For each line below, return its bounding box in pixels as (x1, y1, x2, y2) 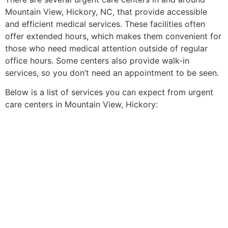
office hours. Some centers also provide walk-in (5, 55, 189, 66)
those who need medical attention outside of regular (5, 43, 208, 53)
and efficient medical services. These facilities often (5, 18, 205, 29)
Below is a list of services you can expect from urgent (5, 87, 213, 98)
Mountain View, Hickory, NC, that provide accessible (5, 6, 207, 17)
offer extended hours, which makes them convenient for (5, 31, 221, 41)
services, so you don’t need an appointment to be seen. (5, 67, 219, 78)
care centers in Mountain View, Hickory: (5, 99, 158, 110)
